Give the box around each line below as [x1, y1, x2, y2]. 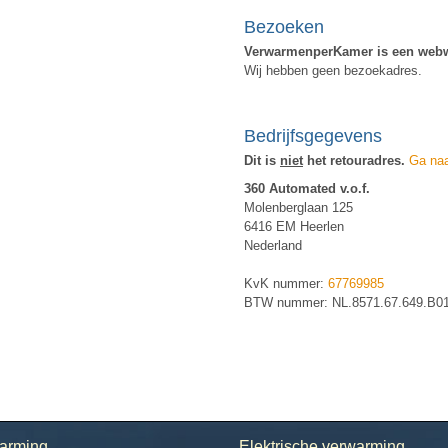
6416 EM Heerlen [244, 219, 344, 235]
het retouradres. [303, 152, 405, 168]
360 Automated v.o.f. [244, 181, 370, 197]
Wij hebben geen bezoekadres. [244, 62, 422, 78]
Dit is [244, 152, 280, 168]
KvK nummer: [244, 276, 328, 292]
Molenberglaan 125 [244, 200, 353, 216]
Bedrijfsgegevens [244, 125, 382, 146]
